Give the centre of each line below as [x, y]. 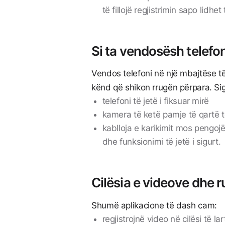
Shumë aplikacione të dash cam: [154, 205]
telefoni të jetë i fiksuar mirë [155, 101]
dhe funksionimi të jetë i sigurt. [162, 142]
